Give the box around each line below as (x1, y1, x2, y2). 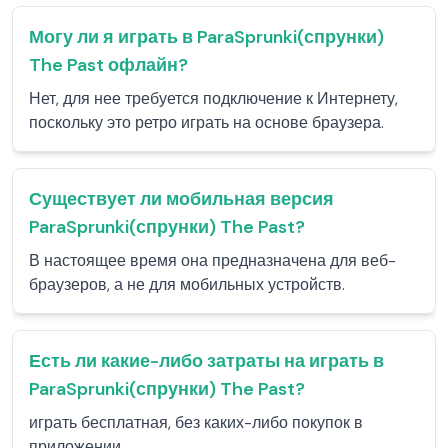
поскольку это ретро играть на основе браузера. (29, 112, 384, 133)
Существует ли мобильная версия (29, 187, 334, 211)
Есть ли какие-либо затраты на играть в (29, 349, 384, 373)
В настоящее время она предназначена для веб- (29, 250, 396, 271)
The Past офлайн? (29, 53, 188, 77)
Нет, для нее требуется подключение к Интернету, (29, 88, 398, 109)
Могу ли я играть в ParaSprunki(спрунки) (29, 25, 384, 49)
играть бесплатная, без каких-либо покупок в (29, 412, 363, 433)
